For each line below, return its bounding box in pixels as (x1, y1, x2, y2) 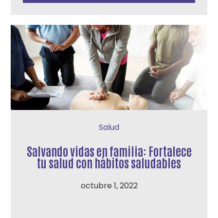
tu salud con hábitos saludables (37, 155, 181, 170)
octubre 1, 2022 (80, 180, 138, 191)
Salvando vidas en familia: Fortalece (26, 143, 192, 158)
